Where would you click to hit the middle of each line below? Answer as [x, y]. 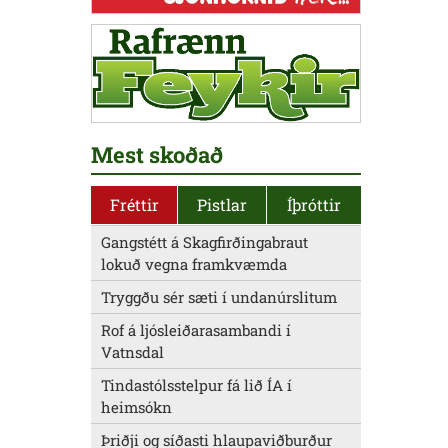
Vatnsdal [132, 352]
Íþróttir [314, 205]
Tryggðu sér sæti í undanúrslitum [219, 297]
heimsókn [136, 407]
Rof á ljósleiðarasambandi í [196, 330]
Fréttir [134, 205]
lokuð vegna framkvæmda [194, 264]
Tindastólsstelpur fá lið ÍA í [196, 385]
